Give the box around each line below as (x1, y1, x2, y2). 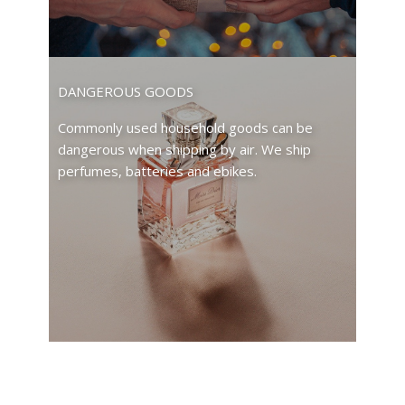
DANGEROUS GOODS (58, 82, 193, 100)
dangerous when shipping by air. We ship (58, 140, 311, 158)
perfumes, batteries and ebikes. (58, 162, 257, 180)
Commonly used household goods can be (58, 118, 313, 137)
